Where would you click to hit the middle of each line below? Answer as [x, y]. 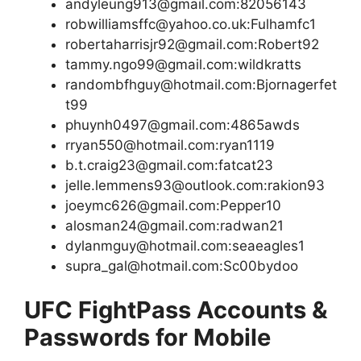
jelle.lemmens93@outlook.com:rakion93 [195, 185]
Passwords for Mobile [147, 338]
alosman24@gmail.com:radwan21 [174, 225]
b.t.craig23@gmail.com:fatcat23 [169, 165]
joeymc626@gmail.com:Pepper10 [173, 205]
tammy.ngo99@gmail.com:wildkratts [183, 64]
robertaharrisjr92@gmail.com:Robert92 [192, 44]
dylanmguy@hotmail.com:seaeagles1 [185, 245]
